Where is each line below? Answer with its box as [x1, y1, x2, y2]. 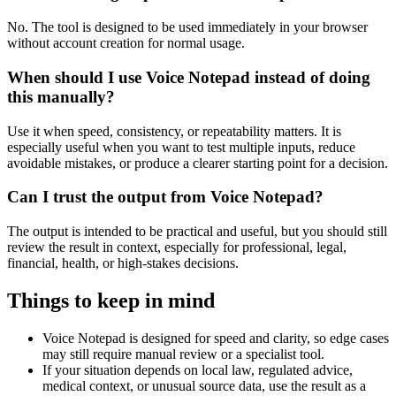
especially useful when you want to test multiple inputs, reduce [7, 139, 355, 155]
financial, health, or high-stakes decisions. [7, 255, 239, 270]
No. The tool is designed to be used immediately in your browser [7, 19, 368, 35]
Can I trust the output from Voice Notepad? [7, 187, 324, 207]
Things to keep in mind [7, 288, 215, 312]
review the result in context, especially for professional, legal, [7, 239, 346, 255]
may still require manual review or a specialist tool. [42, 346, 324, 362]
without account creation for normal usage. [7, 35, 245, 51]
